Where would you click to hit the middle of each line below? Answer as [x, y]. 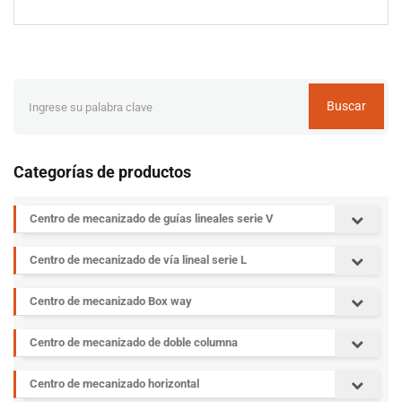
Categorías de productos [102, 172]
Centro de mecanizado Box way [111, 301]
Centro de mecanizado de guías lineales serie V [152, 218]
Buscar [346, 106]
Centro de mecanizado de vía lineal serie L [138, 260]
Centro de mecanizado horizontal [114, 384]
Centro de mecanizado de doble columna [134, 342]
